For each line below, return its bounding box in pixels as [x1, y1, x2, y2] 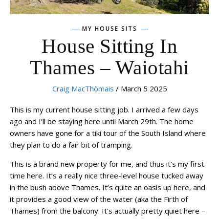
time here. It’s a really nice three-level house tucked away [10, 170, 203, 180]
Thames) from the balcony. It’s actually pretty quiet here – [10, 205, 205, 216]
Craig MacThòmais [52, 83, 114, 93]
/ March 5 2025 [113, 83, 167, 93]
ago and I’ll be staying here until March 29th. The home [10, 116, 194, 126]
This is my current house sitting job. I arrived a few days [10, 104, 198, 114]
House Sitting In [42, 34, 177, 57]
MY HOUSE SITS [82, 24, 137, 33]
